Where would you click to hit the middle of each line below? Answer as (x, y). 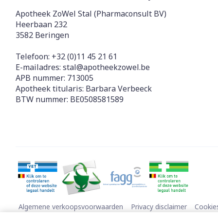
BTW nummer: (43, 99)
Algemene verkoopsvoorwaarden (71, 206)
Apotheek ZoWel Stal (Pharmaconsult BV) (91, 13)
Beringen (52, 35)
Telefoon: (34, 56)
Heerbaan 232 (41, 24)
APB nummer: (41, 78)
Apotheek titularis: (51, 88)
